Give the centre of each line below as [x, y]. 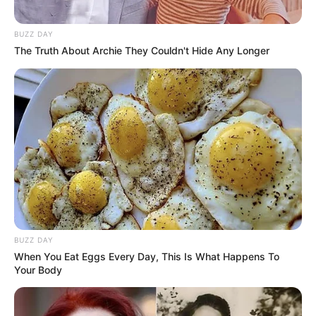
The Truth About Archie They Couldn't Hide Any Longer [142, 51]
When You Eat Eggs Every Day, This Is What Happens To [147, 257]
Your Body [38, 270]
